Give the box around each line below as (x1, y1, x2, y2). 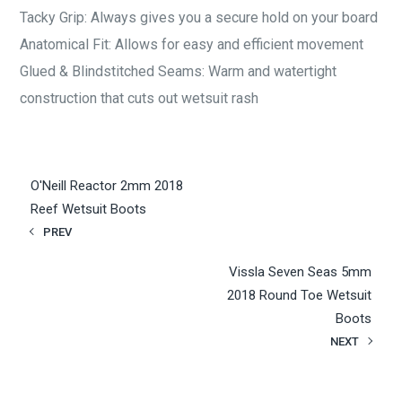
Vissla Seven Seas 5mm (228, 263, 371, 280)
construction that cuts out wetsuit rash (20, 89, 259, 107)
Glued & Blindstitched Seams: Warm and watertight (20, 62, 337, 80)
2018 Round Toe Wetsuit (226, 286, 371, 303)
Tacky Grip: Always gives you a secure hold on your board (20, 8, 379, 26)
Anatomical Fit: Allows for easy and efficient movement (20, 35, 364, 53)
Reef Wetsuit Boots (31, 200, 147, 217)
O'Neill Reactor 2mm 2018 (31, 177, 184, 194)
